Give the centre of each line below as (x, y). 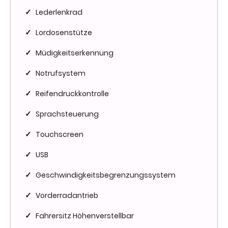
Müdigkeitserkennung (75, 53)
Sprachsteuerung (67, 114)
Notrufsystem (61, 73)
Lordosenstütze (64, 32)
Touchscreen (60, 134)
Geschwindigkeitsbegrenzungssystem (106, 175)
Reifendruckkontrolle (72, 93)
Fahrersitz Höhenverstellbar (85, 216)
